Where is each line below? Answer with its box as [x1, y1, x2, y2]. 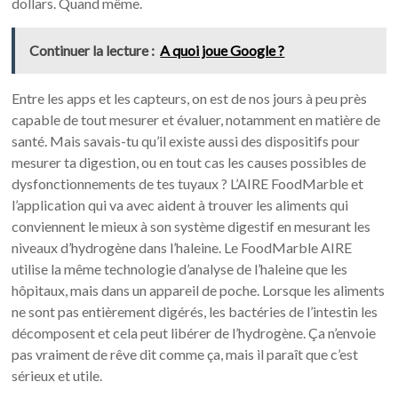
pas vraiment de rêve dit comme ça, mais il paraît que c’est [12, 345, 359, 362]
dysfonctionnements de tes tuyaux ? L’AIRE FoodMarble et [12, 174, 364, 192]
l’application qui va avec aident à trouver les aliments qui [12, 195, 349, 213]
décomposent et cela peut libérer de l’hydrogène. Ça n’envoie [12, 323, 377, 341]
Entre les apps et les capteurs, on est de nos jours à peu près [12, 89, 368, 107]
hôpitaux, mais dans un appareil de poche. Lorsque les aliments [12, 281, 386, 298]
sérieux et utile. [12, 366, 103, 384]
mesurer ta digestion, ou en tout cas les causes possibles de [12, 153, 367, 171]
